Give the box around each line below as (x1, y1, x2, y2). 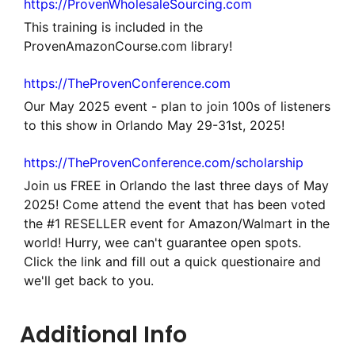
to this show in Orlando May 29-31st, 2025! (24, 116, 284, 133)
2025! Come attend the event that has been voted (24, 196, 326, 212)
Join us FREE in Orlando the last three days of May (24, 177, 329, 193)
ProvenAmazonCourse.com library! (24, 37, 232, 54)
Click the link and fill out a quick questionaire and (24, 253, 321, 269)
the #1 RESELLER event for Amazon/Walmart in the (24, 215, 330, 231)
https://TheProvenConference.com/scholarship (24, 154, 303, 170)
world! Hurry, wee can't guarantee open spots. (24, 234, 301, 250)
